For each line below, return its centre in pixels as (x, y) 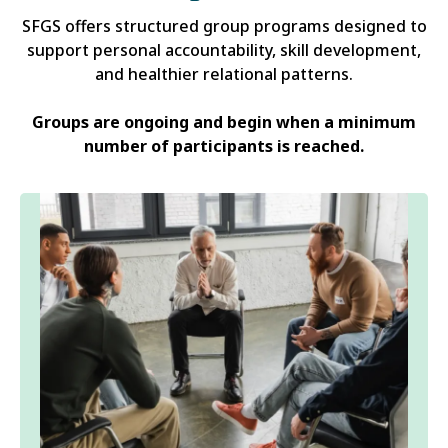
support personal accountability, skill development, (224, 50)
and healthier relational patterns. (224, 74)
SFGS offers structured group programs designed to (224, 26)
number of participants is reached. (224, 146)
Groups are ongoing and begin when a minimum (224, 122)
